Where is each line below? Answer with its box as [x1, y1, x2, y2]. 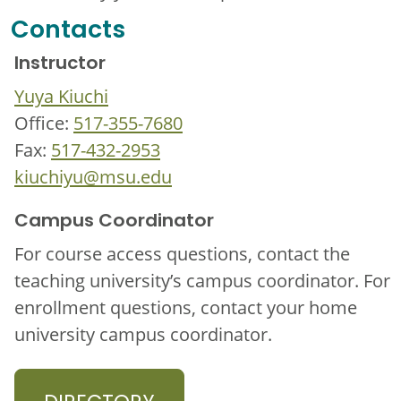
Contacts [11, 12, 125, 53]
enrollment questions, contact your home [14, 295, 357, 320]
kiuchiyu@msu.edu [14, 165, 172, 189]
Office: [14, 111, 73, 135]
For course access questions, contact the [14, 242, 350, 266]
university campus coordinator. [14, 322, 272, 346]
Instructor [14, 49, 106, 81]
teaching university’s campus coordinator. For [14, 269, 390, 293]
